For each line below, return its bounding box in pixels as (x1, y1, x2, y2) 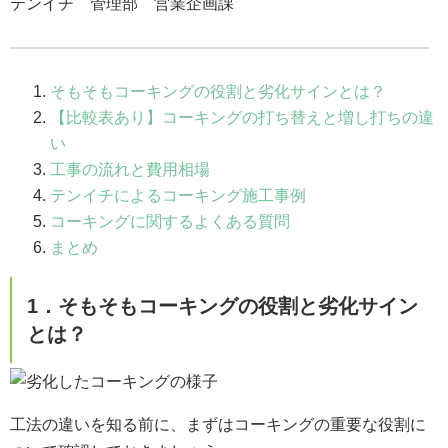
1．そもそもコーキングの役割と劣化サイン (27, 294, 418, 317)
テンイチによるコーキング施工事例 (50, 186, 306, 204)
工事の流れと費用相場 (50, 160, 210, 178)
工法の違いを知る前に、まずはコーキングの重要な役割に (10, 415, 426, 433)
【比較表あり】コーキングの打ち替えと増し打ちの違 (50, 108, 434, 126)
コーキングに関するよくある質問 (50, 212, 290, 230)
